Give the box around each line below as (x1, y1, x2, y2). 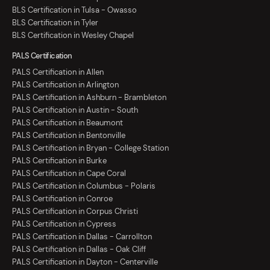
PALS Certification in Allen (12, 67, 104, 78)
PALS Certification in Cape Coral (12, 168, 126, 179)
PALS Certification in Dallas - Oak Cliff (12, 244, 146, 255)
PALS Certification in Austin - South (12, 105, 138, 116)
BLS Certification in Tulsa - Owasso (12, 5, 137, 16)
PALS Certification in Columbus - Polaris (12, 181, 155, 192)
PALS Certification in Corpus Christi (12, 206, 138, 217)
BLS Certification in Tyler (12, 17, 98, 28)
